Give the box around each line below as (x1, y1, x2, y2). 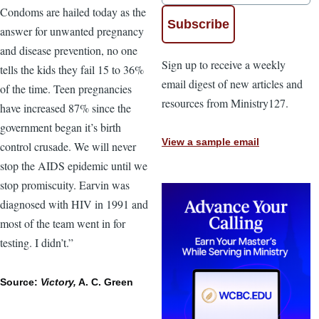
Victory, (41, 276, 76, 288)
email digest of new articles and (162, 75, 303, 91)
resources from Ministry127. (162, 95, 288, 110)
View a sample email (162, 136, 259, 148)
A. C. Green (76, 276, 133, 288)
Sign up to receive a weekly (162, 56, 286, 72)
